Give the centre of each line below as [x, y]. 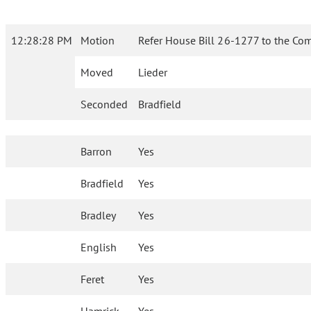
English [99, 247]
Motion [98, 41]
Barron [96, 152]
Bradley [99, 216]
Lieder [153, 73]
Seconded [104, 104]
